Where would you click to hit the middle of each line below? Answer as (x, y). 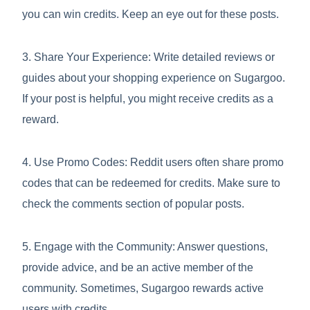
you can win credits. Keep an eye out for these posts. (151, 14)
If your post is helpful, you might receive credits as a (148, 99)
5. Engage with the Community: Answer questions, (145, 247)
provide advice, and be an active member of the (138, 267)
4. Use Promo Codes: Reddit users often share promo (153, 162)
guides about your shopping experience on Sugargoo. (154, 78)
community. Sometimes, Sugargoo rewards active (143, 288)
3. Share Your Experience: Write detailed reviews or (148, 57)
